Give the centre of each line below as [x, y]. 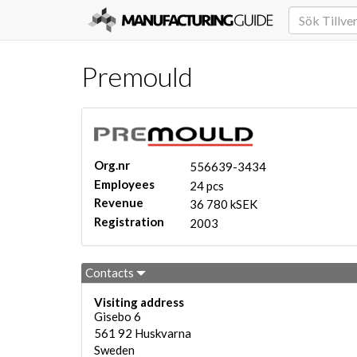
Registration [129, 221]
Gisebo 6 [118, 316]
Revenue [119, 202]
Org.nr [112, 165]
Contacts [111, 273]
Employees [124, 184]
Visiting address [139, 302]
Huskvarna [163, 333]
